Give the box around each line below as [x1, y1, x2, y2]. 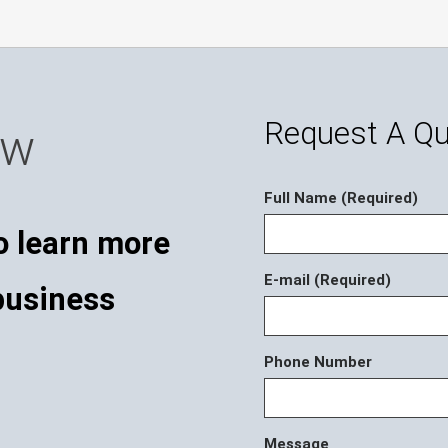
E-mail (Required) [264, 271, 391, 290]
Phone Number [264, 353, 372, 372]
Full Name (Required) [264, 189, 418, 208]
